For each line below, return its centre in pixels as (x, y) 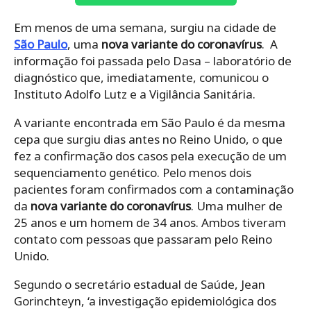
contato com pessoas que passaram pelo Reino (143, 239)
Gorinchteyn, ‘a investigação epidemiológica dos (145, 301)
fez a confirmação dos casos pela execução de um (150, 156)
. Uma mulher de (237, 206)
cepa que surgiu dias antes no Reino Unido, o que (148, 140)
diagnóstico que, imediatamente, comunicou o (141, 78)
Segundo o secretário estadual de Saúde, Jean (140, 285)
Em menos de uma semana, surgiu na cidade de (145, 28)
